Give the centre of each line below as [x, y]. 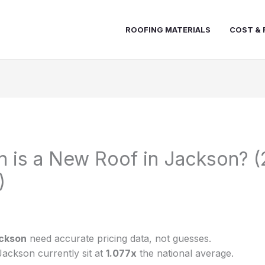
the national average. [185, 253]
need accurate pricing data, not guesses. [119, 239]
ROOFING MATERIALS [168, 30]
